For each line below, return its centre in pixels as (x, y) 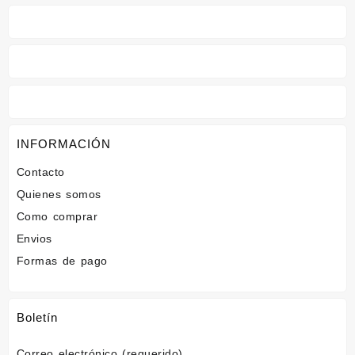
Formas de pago (62, 260)
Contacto (41, 172)
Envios (34, 238)
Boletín (37, 317)
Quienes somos (59, 194)
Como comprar (57, 216)
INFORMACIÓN (64, 144)
